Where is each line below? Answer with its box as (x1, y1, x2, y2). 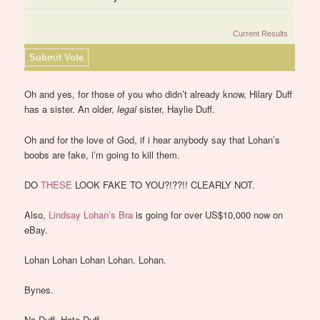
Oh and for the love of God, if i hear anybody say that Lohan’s (24, 132, 281, 146)
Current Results (233, 29, 289, 38)
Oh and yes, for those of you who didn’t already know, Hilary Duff (24, 87, 293, 101)
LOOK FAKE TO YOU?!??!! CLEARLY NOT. (72, 177, 256, 191)
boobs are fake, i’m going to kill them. (24, 147, 181, 161)
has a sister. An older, (24, 102, 118, 116)
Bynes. (24, 283, 54, 297)
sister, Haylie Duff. (136, 102, 216, 116)
